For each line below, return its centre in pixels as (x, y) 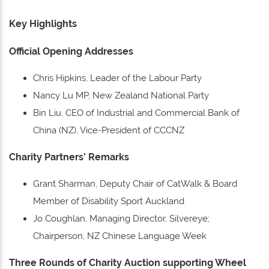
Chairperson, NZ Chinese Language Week (120, 236)
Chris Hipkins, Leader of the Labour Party (117, 78)
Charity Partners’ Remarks (69, 157)
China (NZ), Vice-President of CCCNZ (109, 131)
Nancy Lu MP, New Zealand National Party (121, 96)
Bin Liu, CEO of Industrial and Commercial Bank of (136, 113)
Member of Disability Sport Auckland (109, 201)
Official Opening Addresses (71, 52)
